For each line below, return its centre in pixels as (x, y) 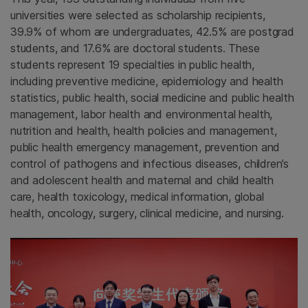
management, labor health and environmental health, (142, 114)
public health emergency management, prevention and (145, 147)
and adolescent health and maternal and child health (142, 180)
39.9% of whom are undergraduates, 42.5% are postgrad (152, 31)
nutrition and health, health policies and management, (144, 130)
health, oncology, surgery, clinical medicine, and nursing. (147, 213)
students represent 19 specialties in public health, (133, 64)
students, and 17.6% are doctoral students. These (135, 48)
